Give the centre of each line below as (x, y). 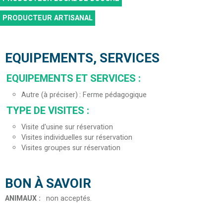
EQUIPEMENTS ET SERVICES (72, 79)
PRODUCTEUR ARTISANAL (48, 18)
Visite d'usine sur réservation (67, 127)
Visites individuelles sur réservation (77, 138)
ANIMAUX (22, 199)
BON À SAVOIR (48, 184)
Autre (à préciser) (50, 95)
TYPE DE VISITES (47, 111)
